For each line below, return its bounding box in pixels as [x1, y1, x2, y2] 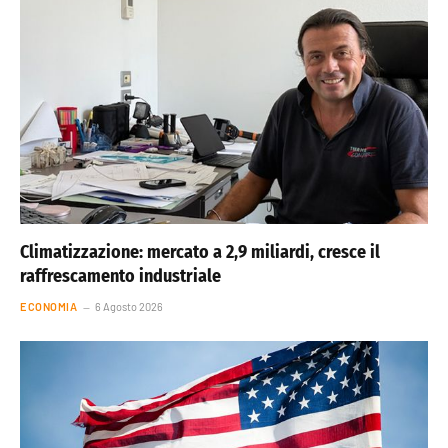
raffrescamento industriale [20, 265, 221, 288]
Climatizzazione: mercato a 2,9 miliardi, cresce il [20, 241, 380, 264]
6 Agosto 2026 [95, 300, 164, 314]
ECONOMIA [20, 300, 78, 314]
